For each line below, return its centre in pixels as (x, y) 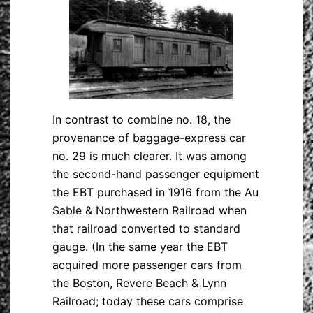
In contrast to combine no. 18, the (141, 120)
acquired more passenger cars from (147, 265)
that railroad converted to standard (146, 229)
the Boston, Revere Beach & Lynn (139, 283)
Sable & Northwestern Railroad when (150, 211)
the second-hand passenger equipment (156, 174)
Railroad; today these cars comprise (148, 301)
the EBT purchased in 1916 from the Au (155, 192)
